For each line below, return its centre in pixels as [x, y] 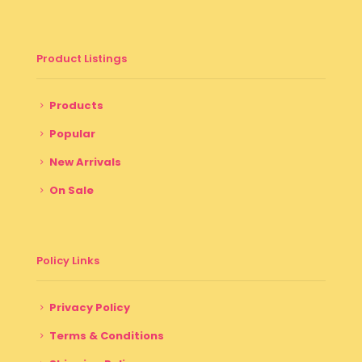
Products [76, 105]
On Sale [72, 190]
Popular [72, 133]
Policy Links [68, 260]
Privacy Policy [90, 307]
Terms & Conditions [107, 335]
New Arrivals [85, 162]
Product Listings [82, 58]
